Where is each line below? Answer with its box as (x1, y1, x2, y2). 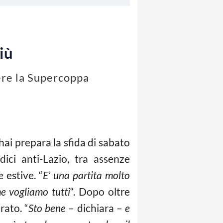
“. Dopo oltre (70, 185, 130, 198)
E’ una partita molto (42, 169, 130, 181)
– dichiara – (66, 202, 125, 214)
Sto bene (28, 202, 66, 214)
